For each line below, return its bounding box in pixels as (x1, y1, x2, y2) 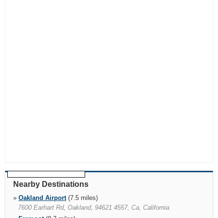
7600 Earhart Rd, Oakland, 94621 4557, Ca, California (18, 204, 169, 211)
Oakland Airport (18, 194, 66, 201)
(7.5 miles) (66, 194, 98, 201)
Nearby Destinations (13, 180, 89, 188)
